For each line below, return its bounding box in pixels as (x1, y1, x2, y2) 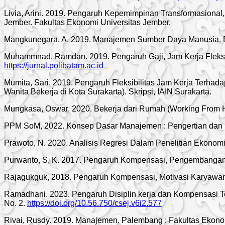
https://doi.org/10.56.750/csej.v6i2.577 (27, 198, 162, 207)
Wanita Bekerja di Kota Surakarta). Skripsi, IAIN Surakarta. (4, 87, 211, 96)
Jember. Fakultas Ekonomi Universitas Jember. (4, 18, 171, 27)
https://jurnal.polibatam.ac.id (4, 61, 103, 70)
